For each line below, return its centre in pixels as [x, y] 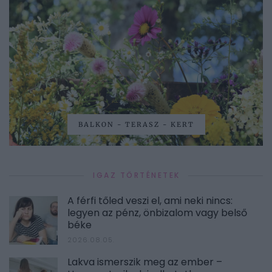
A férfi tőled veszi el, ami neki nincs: [150, 201]
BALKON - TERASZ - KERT [136, 125]
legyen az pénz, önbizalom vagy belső [157, 213]
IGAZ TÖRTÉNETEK [137, 175]
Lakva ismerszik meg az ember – [145, 262]
